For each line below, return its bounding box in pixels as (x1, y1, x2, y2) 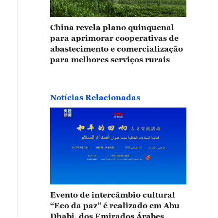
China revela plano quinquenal (50, 23, 174, 32)
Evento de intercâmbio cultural (50, 190, 175, 200)
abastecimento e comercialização (50, 44, 183, 54)
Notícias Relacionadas (50, 93, 140, 102)
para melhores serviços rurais (50, 55, 170, 64)
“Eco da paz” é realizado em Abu (50, 201, 180, 210)
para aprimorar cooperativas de (50, 34, 179, 43)
